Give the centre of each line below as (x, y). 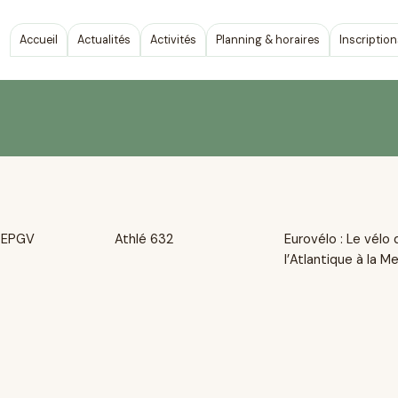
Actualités (104, 40)
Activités (174, 40)
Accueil (39, 40)
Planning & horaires (268, 40)
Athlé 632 (143, 239)
